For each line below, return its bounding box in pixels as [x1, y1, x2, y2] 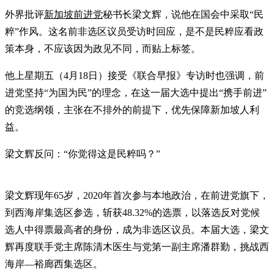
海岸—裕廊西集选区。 [5, 258, 103, 269]
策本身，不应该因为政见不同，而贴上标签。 [5, 43, 201, 54]
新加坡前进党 [44, 9, 103, 20]
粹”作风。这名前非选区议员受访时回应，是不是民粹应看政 [5, 26, 264, 37]
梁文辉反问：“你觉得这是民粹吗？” [5, 148, 160, 159]
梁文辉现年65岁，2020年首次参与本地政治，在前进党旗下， [5, 190, 269, 201]
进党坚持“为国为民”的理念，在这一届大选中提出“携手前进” [5, 87, 267, 98]
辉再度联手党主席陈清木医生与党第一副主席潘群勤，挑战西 [5, 241, 269, 252]
